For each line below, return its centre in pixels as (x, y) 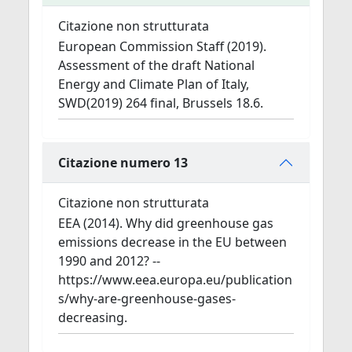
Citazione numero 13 (123, 162)
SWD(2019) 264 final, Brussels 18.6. (161, 103)
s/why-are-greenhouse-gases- (147, 299)
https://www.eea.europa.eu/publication (175, 280)
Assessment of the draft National (156, 65)
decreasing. (93, 317)
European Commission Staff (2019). (162, 46)
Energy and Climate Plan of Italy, (154, 84)
